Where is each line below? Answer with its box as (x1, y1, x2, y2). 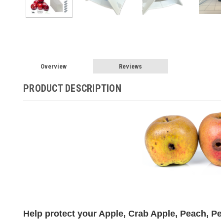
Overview (40, 63, 67, 70)
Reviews (118, 63, 142, 70)
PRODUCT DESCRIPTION (23, 82, 121, 94)
